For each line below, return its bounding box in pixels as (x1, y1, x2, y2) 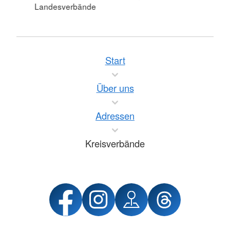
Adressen (95, 109, 135, 122)
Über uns (96, 81, 134, 94)
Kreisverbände (85, 137, 145, 150)
